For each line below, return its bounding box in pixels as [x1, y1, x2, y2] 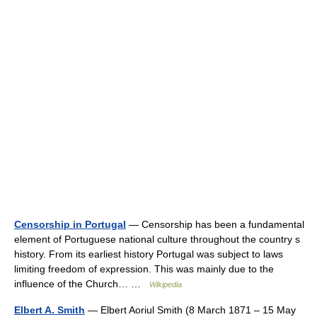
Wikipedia [149, 280, 182, 289]
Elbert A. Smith [14, 304, 85, 316]
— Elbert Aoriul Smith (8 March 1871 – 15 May [85, 304, 296, 316]
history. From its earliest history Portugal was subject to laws [14, 248, 283, 260]
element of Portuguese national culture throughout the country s [14, 234, 300, 245]
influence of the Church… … [14, 278, 149, 289]
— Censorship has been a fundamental [126, 219, 304, 230]
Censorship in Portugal [14, 219, 126, 230]
